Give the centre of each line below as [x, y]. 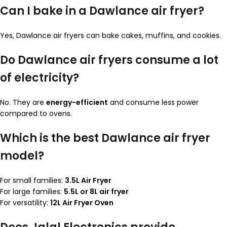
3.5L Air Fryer [88, 181]
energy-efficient [77, 103]
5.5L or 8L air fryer [96, 192]
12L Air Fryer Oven [82, 203]
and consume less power [153, 103]
